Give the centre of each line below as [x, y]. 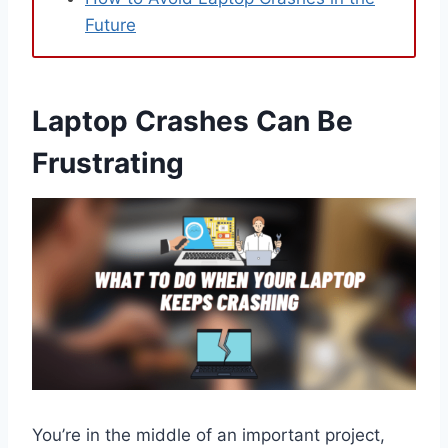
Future [110, 25]
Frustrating [108, 163]
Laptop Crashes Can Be [192, 121]
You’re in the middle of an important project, [208, 435]
